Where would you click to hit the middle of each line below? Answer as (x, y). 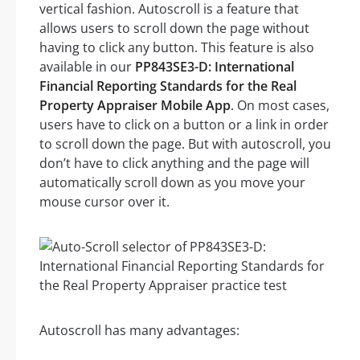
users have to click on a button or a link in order (184, 125)
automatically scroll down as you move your (172, 183)
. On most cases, (280, 106)
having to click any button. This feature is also (177, 48)
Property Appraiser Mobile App (135, 106)
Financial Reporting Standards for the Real (168, 86)
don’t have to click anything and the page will (174, 164)
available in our (87, 67)
